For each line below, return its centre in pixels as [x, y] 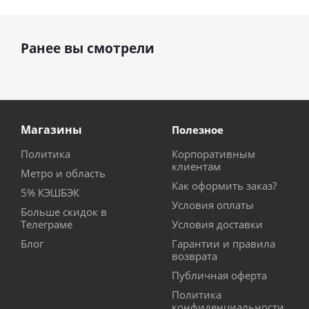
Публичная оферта [219, 276]
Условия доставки [217, 225]
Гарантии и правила [223, 244]
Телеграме [47, 225]
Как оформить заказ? [224, 186]
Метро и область [63, 173]
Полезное [198, 130]
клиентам [196, 167]
